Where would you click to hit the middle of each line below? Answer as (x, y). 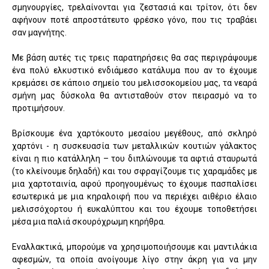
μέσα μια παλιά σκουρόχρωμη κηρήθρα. (89, 221)
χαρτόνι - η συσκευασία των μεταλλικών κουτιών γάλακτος (134, 146)
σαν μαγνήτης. (39, 32)
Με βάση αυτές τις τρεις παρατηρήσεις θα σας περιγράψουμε (134, 57)
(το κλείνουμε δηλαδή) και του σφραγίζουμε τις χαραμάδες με (134, 171)
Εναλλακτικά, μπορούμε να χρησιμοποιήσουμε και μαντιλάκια (134, 246)
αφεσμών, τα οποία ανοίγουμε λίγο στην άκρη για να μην (134, 259)
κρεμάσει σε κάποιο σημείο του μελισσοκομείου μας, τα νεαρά (134, 83)
